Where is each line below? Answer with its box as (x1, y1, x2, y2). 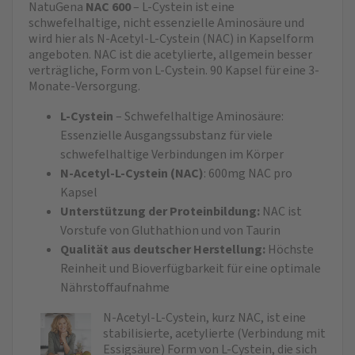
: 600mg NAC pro (204, 165, 292, 181)
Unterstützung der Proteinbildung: (60, 203, 262, 219)
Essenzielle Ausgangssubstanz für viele (60, 127, 273, 143)
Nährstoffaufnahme (60, 279, 170, 296)
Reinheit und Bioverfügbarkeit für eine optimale (60, 260, 321, 277)
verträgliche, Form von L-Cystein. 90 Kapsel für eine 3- (29, 62, 319, 78)
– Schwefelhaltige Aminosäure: (113, 108, 284, 124)
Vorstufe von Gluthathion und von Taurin (60, 222, 281, 239)
